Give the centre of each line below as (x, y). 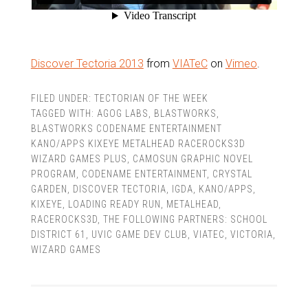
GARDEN (49, 189)
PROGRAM (53, 174)
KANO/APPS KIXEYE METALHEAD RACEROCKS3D (138, 144)
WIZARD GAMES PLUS (79, 159)
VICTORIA (251, 234)
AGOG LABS (122, 113)
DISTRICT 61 (58, 234)
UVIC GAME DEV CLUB (139, 234)
